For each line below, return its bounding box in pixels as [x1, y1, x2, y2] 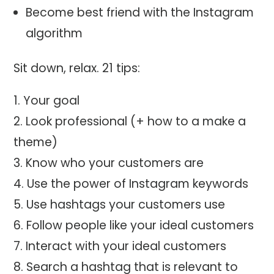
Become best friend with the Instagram [25, 4, 254, 21]
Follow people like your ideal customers [26, 217, 254, 234]
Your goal [23, 92, 80, 109]
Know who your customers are [26, 155, 204, 172]
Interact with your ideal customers [26, 238, 227, 255]
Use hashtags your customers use [26, 196, 226, 213]
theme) [13, 134, 58, 151]
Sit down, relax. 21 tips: [13, 60, 141, 77]
